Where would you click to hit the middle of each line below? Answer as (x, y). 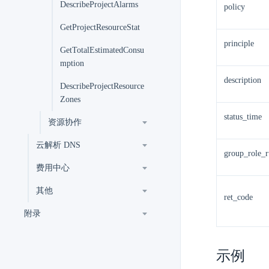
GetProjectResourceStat (100, 27)
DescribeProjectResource (102, 86)
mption (72, 63)
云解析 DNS (58, 145)
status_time (243, 117)
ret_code (238, 197)
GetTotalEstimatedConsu (102, 50)
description (243, 80)
